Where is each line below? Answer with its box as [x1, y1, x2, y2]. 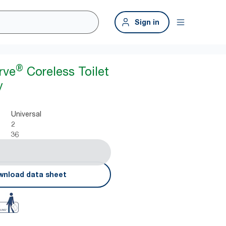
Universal [11, 109, 42, 118]
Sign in [135, 18, 159, 26]
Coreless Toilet [23, 64, 109, 79]
